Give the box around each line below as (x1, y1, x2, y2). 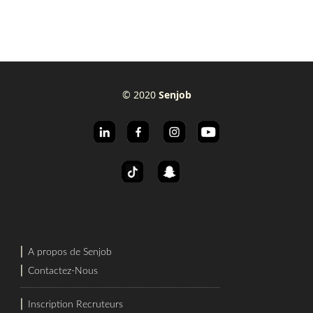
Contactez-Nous (27, 266, 98, 276)
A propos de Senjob (27, 247, 112, 257)
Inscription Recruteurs (27, 300, 123, 310)
